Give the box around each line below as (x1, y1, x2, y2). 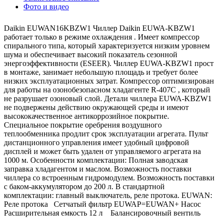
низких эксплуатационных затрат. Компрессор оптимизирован (4, 77, 214, 86)
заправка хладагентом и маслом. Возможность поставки (4, 165, 192, 174)
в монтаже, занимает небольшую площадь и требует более (4, 68, 198, 77)
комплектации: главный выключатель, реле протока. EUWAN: (4, 191, 212, 200)
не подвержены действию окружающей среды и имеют (4, 103, 189, 112)
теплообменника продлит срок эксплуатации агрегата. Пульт (4, 130, 208, 138)
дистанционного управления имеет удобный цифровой (4, 138, 189, 147)
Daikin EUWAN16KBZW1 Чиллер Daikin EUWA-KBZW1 (4, 24, 195, 33)
